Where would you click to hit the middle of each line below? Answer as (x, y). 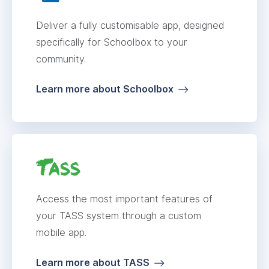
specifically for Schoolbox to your (112, 42)
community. (61, 59)
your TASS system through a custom (119, 216)
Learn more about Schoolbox (105, 89)
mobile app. (61, 232)
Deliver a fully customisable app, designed (130, 25)
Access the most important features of (124, 199)
